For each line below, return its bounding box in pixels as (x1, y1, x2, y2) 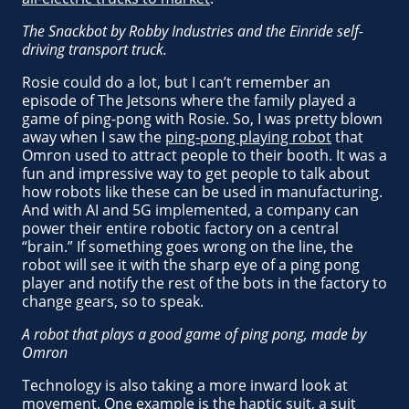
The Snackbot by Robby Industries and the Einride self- (22, 21, 363, 41)
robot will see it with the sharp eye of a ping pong (22, 255, 360, 275)
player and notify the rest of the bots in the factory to (22, 273, 387, 293)
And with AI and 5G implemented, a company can (22, 200, 359, 220)
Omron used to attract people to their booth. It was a (22, 145, 387, 165)
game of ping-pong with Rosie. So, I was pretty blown (22, 109, 383, 129)
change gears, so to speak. (22, 291, 204, 311)
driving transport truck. (22, 39, 167, 59)
